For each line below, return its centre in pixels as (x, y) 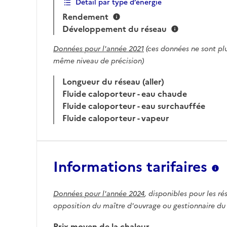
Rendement (85, 17)
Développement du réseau (115, 29)
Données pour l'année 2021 (99, 49)
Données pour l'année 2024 (99, 194)
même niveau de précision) (99, 61)
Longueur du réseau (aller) (113, 82)
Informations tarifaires (130, 167)
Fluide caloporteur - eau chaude (125, 94)
